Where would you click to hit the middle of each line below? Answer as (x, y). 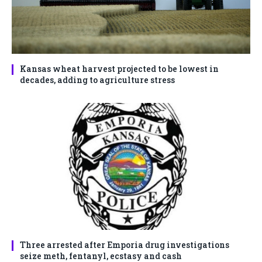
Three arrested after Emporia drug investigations (125, 245)
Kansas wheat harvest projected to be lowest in (119, 69)
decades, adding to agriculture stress (97, 80)
